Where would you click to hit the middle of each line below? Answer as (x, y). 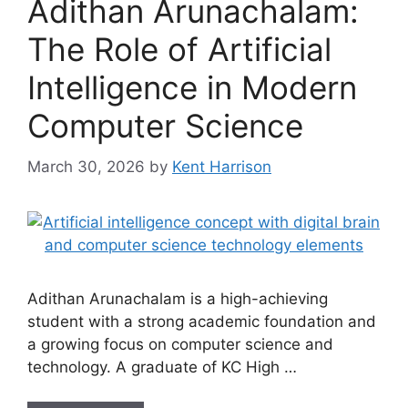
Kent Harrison (222, 166)
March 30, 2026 (86, 166)
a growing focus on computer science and (180, 344)
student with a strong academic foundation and (202, 321)
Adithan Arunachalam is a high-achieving (178, 298)
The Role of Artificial (179, 49)
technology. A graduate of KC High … (162, 367)
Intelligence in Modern (192, 87)
